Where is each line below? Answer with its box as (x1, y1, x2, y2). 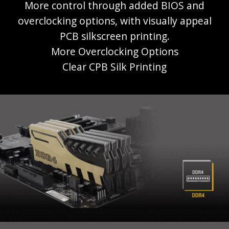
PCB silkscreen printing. (59, 29, 170, 43)
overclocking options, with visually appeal (17, 13, 212, 28)
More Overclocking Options (51, 44, 178, 58)
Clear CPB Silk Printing (62, 59, 167, 74)
